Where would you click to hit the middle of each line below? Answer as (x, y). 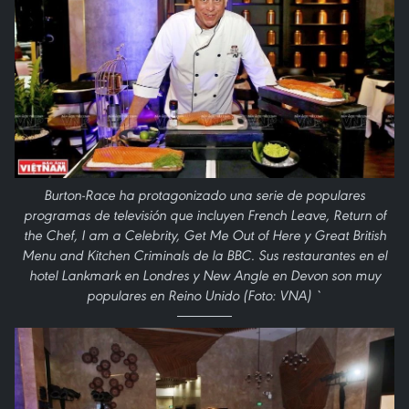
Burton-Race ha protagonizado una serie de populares (204, 195)
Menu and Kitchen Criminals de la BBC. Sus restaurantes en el (204, 256)
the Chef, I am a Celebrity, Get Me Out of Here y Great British (204, 236)
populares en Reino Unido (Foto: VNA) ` (204, 296)
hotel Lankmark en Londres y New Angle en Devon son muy (204, 276)
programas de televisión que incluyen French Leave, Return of (204, 215)
